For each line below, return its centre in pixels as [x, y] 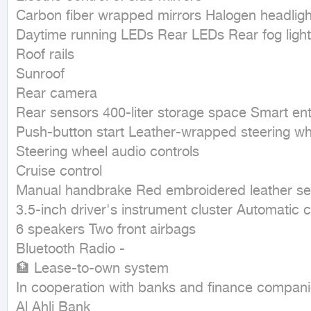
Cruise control [59, 172]
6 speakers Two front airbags [106, 230]
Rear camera [57, 94]
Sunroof [40, 75]
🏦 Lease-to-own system [92, 269]
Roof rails [45, 55]
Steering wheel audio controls [108, 152]
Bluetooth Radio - [70, 250]
